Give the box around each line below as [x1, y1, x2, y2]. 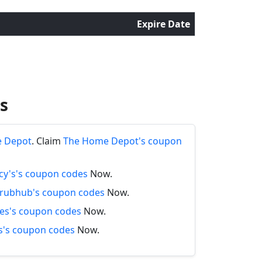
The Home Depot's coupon [63, 135, 182, 147]
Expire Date [137, 18, 190, 30]
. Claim [32, 135, 63, 147]
